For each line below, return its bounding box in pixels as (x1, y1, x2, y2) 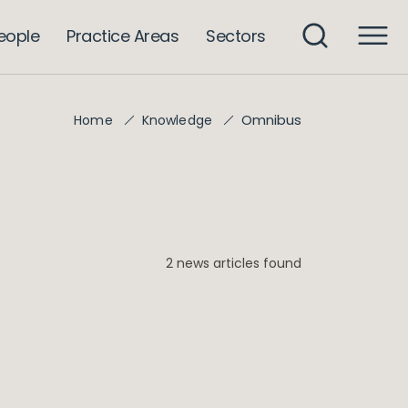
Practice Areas (66, 24, 179, 47)
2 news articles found (166, 254, 301, 272)
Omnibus (241, 110, 301, 129)
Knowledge (141, 111, 212, 129)
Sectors (206, 24, 266, 47)
